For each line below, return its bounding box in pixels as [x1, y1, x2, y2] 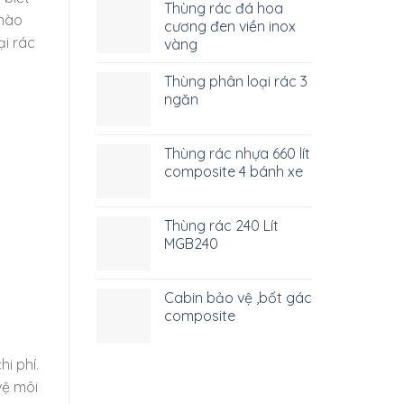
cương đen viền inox [164, 16, 296, 35]
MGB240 [164, 234, 218, 252]
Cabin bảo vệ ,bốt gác [164, 288, 312, 307]
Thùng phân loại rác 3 [164, 71, 308, 90]
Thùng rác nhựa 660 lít [164, 143, 310, 162]
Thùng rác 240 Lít [164, 216, 279, 234]
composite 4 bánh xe [164, 161, 303, 180]
